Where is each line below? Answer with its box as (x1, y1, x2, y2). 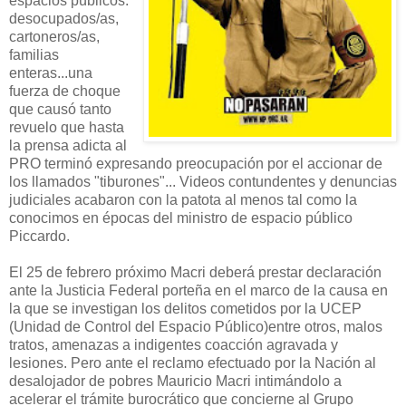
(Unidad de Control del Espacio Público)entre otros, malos (9, 318, 382, 334)
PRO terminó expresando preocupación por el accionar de (9, 155, 382, 171)
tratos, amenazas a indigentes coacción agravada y (9, 336, 338, 353)
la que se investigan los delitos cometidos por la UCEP (9, 300, 362, 316)
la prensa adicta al (9, 137, 127, 153)
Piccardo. (9, 227, 70, 244)
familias (9, 46, 59, 63)
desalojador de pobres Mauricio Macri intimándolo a (9, 372, 342, 389)
